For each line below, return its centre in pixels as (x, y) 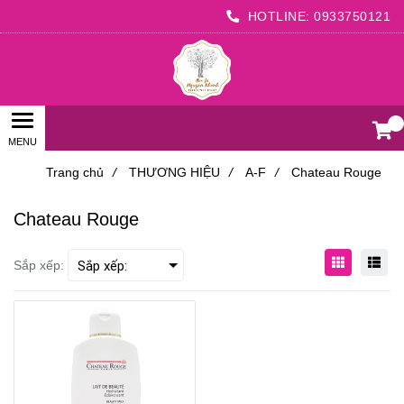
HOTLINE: (279, 16)
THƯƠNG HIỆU (174, 172)
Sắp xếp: (39, 265)
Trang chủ (75, 172)
